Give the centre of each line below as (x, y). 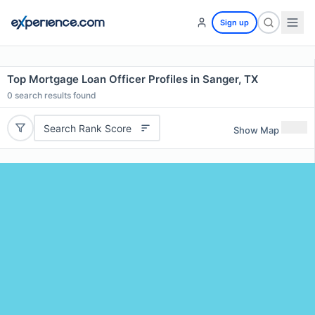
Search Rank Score (87, 128)
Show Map (256, 130)
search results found (54, 95)
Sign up (234, 22)
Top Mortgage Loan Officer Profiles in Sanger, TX (133, 79)
